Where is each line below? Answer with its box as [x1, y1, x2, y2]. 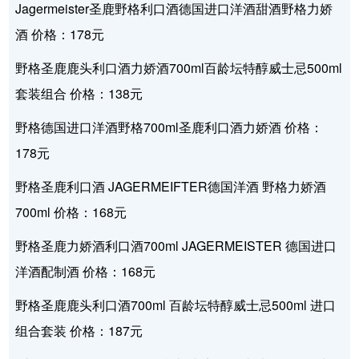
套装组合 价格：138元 [15, 84, 143, 103]
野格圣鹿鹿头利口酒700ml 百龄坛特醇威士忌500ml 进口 [15, 296, 337, 315]
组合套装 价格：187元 [15, 321, 143, 341]
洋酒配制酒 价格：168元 [15, 262, 156, 281]
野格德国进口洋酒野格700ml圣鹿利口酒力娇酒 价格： [15, 118, 324, 137]
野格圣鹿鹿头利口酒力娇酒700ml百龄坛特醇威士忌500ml [15, 58, 343, 78]
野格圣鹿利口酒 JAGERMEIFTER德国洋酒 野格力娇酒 [15, 177, 327, 196]
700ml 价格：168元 [15, 203, 127, 222]
